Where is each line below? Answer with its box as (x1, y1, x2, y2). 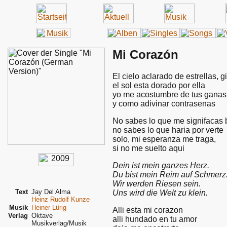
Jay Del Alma (31, 188, 70, 196)
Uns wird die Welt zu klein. (112, 188, 208, 197)
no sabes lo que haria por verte (112, 125, 223, 134)
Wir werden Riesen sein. (112, 179, 201, 188)
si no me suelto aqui (112, 143, 184, 153)
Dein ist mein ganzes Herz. (112, 161, 209, 170)
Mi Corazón (112, 48, 178, 61)
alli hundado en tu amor (112, 214, 197, 223)
